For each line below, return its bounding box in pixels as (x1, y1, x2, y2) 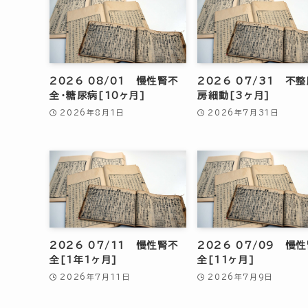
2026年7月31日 (208, 108, 280, 116)
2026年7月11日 (60, 272, 131, 280)
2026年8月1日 (60, 108, 125, 116)
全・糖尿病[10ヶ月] (49, 91, 146, 101)
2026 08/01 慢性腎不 (49, 76, 179, 87)
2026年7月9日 (208, 272, 274, 280)
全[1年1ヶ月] (49, 254, 118, 265)
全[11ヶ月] (197, 254, 255, 265)
